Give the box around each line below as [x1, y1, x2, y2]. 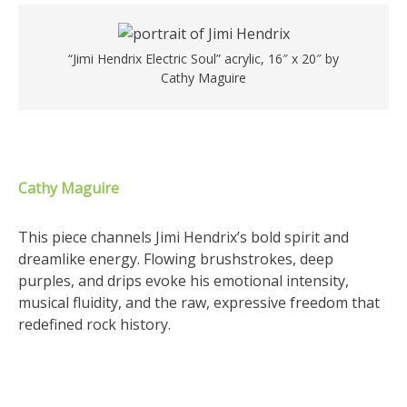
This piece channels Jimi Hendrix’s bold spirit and [18, 227, 349, 247]
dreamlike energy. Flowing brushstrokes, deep [18, 249, 333, 269]
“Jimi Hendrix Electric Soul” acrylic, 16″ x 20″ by [68, 50, 339, 67]
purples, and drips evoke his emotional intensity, [18, 271, 349, 291]
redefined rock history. [18, 314, 171, 334]
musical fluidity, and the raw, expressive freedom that [18, 293, 380, 313]
